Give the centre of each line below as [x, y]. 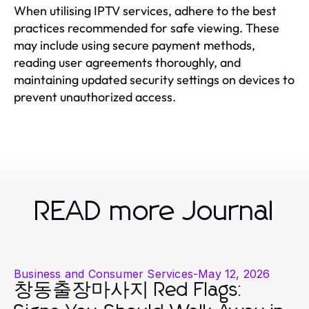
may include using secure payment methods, [134, 45]
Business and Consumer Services [103, 273]
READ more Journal [154, 211]
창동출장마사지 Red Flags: [129, 290]
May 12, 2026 [234, 273]
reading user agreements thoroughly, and [127, 62]
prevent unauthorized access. [95, 97]
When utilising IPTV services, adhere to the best [145, 10]
